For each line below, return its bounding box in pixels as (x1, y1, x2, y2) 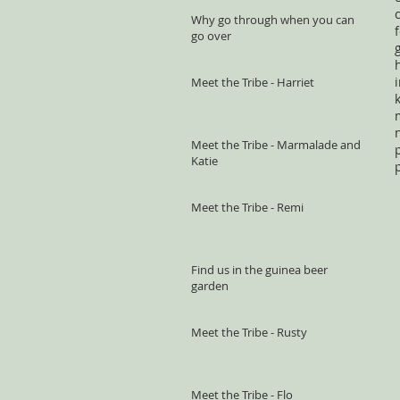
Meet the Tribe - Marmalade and (191, 137, 361, 154)
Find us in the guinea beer (191, 262, 328, 279)
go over (191, 28, 231, 45)
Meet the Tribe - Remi (191, 199, 304, 216)
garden (191, 278, 229, 295)
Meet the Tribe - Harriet (191, 74, 314, 91)
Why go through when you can (191, 12, 354, 29)
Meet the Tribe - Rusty (191, 324, 307, 341)
